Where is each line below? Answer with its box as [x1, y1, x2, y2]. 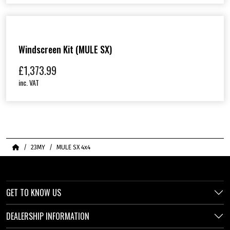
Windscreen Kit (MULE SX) [18, 42, 112, 56]
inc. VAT [18, 76, 39, 88]
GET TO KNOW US [6, 186, 61, 199]
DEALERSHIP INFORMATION [6, 209, 89, 222]
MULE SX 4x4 [56, 143, 90, 151]
